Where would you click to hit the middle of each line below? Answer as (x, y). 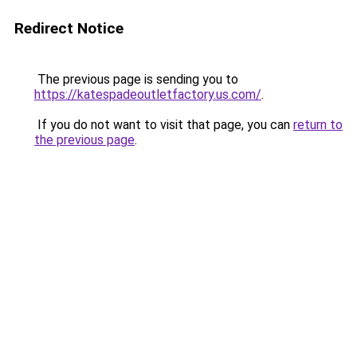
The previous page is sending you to (136, 79)
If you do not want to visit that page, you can (164, 125)
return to (318, 125)
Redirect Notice (69, 28)
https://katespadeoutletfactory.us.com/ (148, 94)
